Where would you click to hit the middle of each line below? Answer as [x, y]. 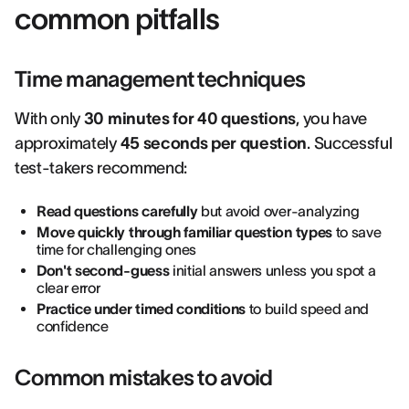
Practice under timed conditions [142, 309]
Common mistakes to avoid [144, 378]
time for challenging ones [116, 249]
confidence [73, 326]
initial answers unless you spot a [273, 270]
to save [357, 232]
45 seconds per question [214, 143]
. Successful [350, 143]
